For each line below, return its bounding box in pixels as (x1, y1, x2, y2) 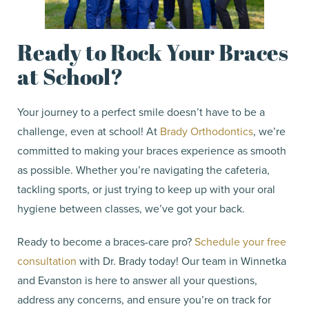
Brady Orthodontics (160, 123, 253, 139)
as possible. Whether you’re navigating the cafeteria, (17, 162, 270, 178)
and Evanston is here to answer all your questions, (17, 272, 257, 288)
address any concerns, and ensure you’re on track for (17, 292, 271, 308)
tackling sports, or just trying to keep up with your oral (17, 181, 275, 197)
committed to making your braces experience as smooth (17, 143, 286, 159)
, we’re (253, 123, 286, 139)
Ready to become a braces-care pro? (17, 234, 195, 250)
